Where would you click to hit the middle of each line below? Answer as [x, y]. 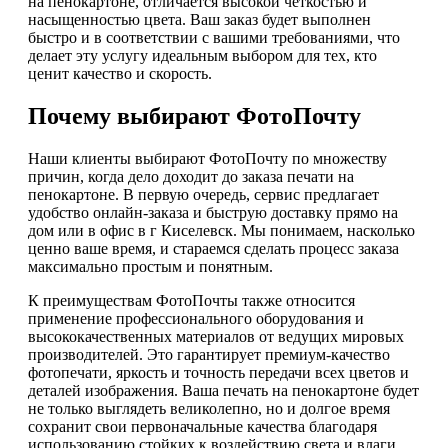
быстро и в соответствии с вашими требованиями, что [214, 38]
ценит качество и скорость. [120, 74]
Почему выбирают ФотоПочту [194, 116]
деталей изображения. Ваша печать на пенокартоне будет [223, 391]
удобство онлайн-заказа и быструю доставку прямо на [213, 213]
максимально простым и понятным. [150, 267]
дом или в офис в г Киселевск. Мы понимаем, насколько [221, 231]
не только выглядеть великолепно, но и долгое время [209, 409]
